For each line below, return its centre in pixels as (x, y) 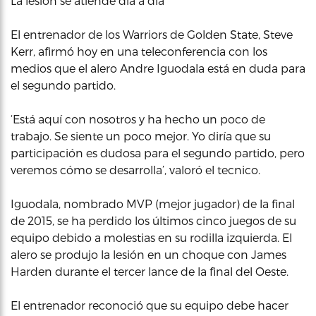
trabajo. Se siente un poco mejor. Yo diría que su (141, 136)
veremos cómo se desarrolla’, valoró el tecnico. (135, 170)
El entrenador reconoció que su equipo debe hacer (150, 305)
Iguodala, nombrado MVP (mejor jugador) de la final (153, 203)
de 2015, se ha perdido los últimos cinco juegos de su (153, 220)
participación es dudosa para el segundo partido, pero (158, 153)
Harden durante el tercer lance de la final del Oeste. (150, 271)
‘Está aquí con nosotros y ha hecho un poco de (138, 119)
